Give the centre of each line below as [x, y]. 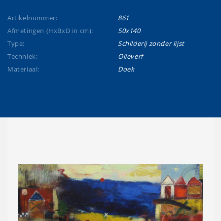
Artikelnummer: [33, 18]
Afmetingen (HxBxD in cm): [50, 31]
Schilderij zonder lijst [151, 43]
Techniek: [23, 56]
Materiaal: [23, 69]
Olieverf [130, 56]
